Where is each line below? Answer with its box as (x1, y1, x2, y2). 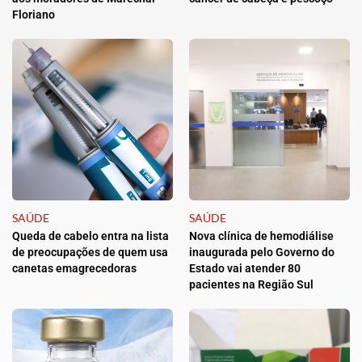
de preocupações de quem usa (12, 245, 168, 259)
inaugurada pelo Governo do (189, 245, 335, 259)
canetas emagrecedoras (12, 261, 137, 275)
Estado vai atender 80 (189, 261, 301, 275)
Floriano (12, 7, 55, 21)
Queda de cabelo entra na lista (12, 229, 169, 242)
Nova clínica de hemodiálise (189, 229, 334, 242)
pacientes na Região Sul (189, 277, 314, 291)
